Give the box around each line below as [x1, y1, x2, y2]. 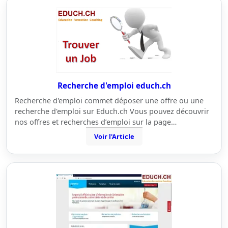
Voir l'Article [94, 132, 134, 141]
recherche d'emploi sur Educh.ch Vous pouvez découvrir [15, 106, 209, 116]
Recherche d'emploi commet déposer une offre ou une [15, 96, 204, 105]
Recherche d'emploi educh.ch [57, 80, 171, 91]
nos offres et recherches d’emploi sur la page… [15, 117, 177, 127]
